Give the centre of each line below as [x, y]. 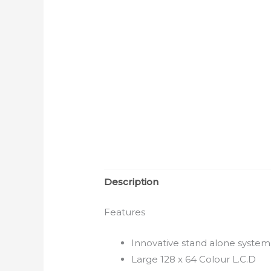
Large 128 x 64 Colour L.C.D [194, 259]
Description [132, 182]
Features [125, 212]
